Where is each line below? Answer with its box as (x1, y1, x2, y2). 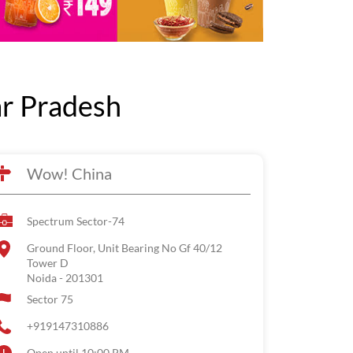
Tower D (27, 256, 69, 269)
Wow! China (27, 164, 112, 183)
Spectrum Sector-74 (27, 214, 124, 228)
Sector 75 (27, 292, 73, 306)
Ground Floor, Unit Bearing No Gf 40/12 (27, 241, 222, 255)
